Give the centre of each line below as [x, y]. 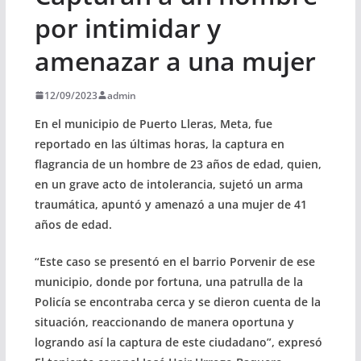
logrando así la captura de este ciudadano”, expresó [178, 342]
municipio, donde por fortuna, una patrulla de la [168, 281]
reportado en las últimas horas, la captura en [159, 143]
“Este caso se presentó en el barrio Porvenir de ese [174, 261]
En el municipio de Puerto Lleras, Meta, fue [153, 123]
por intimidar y [127, 27]
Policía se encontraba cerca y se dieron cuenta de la [177, 301]
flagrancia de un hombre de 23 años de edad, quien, [178, 164]
